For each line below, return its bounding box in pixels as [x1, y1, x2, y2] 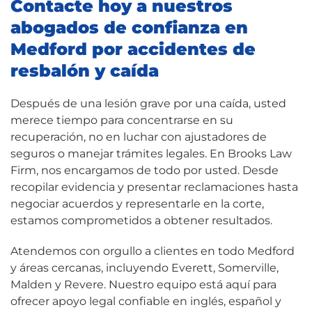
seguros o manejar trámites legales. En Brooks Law [10, 146, 292, 160]
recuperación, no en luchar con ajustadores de [10, 130, 267, 143]
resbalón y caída [10, 60, 159, 81]
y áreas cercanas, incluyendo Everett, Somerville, [10, 260, 279, 274]
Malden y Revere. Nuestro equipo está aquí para [10, 277, 276, 291]
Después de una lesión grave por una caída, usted [10, 96, 286, 110]
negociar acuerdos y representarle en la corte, [10, 196, 264, 210]
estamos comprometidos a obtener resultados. [10, 213, 272, 227]
